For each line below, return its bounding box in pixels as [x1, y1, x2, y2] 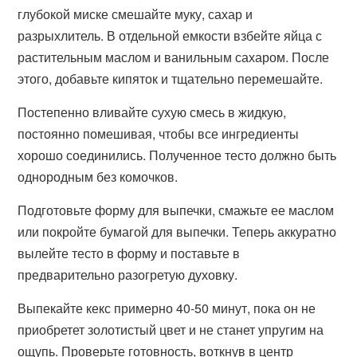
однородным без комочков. [18, 167, 178, 186]
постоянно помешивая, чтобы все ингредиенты [18, 124, 300, 143]
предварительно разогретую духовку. [18, 265, 238, 284]
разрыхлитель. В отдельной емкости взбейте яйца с [18, 26, 323, 45]
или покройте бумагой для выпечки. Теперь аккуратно [18, 222, 337, 241]
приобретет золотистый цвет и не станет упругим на [18, 320, 324, 339]
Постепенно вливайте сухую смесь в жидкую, [18, 103, 287, 121]
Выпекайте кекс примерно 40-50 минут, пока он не [18, 299, 316, 317]
